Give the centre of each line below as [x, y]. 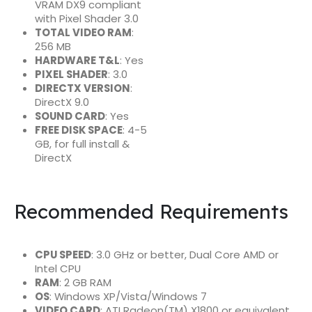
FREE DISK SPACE [78, 130]
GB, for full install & [82, 143]
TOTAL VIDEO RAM [83, 32]
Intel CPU [57, 268]
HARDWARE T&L [77, 60]
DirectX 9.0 [62, 102]
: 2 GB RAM [85, 282]
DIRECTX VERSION [82, 88]
